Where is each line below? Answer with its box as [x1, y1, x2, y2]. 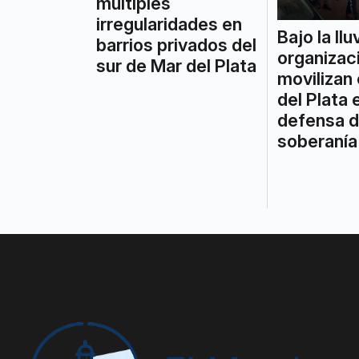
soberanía [276, 131, 357, 152]
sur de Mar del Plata [96, 54, 256, 76]
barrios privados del [96, 34, 256, 55]
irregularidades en [96, 13, 242, 34]
